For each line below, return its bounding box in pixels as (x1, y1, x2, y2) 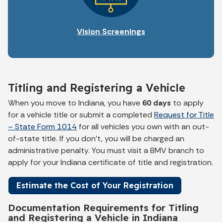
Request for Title (154, 109, 214, 120)
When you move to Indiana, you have (8, 97, 142, 108)
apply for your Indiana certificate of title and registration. (8, 157, 213, 167)
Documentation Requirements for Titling (8, 201, 199, 214)
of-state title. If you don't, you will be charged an (8, 133, 184, 144)
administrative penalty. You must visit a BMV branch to (8, 145, 204, 156)
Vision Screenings (77, 26, 145, 37)
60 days (142, 97, 173, 108)
